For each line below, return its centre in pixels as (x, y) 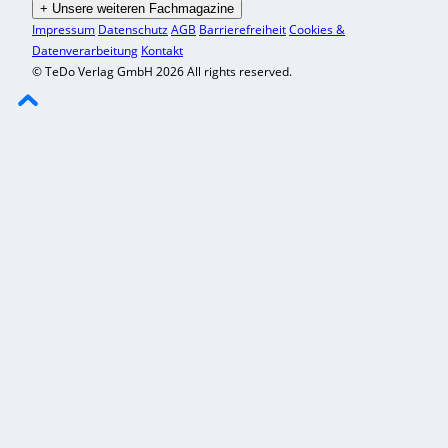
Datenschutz (133, 30)
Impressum (63, 30)
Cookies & (317, 30)
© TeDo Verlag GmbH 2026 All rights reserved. (162, 72)
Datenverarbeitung (85, 51)
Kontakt (162, 51)
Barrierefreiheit (242, 30)
